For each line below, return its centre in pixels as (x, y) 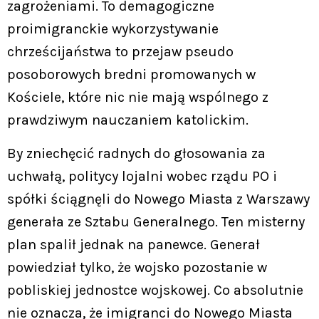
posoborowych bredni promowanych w (131, 75)
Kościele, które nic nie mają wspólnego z (138, 98)
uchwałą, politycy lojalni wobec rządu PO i (142, 176)
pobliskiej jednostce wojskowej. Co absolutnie (155, 290)
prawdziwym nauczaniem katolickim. (128, 120)
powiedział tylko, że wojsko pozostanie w (137, 267)
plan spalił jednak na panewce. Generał (134, 244)
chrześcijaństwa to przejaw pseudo (120, 52)
